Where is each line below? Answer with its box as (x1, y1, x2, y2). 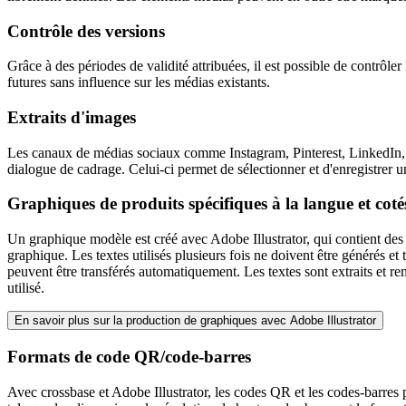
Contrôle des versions (7, 21, 165, 41)
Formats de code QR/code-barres (7, 346, 251, 366)
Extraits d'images (7, 107, 136, 127)
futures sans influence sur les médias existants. (7, 74, 270, 91)
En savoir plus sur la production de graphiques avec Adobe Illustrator (14, 314, 376, 328)
